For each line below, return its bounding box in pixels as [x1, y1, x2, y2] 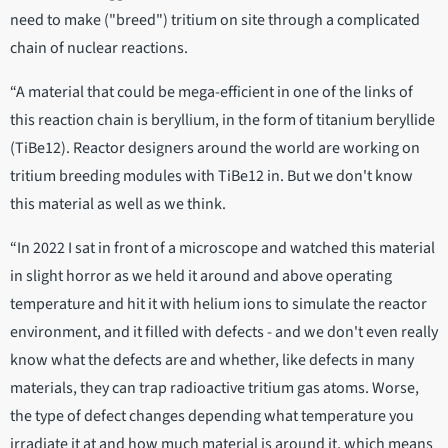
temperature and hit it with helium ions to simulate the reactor [10, 293, 427, 316]
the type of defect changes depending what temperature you [10, 405, 414, 428]
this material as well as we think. [10, 193, 229, 216]
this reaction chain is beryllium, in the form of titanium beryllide [10, 109, 435, 132]
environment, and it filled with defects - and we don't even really [10, 321, 438, 344]
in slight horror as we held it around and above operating [10, 265, 392, 288]
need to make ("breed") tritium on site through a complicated [10, 9, 420, 32]
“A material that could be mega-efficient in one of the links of [10, 81, 413, 104]
